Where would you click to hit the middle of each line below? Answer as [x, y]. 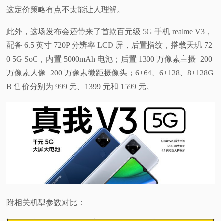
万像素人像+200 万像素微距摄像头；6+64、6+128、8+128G [110, 73]
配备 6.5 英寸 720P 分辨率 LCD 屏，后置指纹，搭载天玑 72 [110, 45]
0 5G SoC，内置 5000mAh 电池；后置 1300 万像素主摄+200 [110, 59]
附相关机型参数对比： [46, 202]
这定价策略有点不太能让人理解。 [66, 10]
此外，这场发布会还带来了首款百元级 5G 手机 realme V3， [110, 32]
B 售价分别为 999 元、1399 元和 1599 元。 [80, 87]
